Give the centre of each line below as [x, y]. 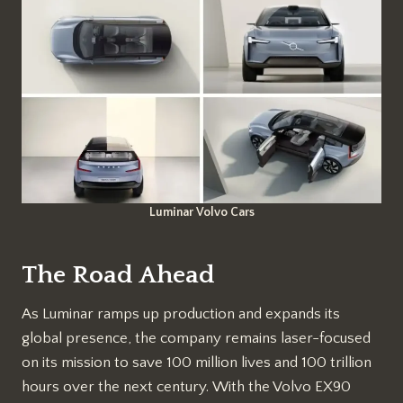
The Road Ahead [118, 275]
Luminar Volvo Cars [201, 213]
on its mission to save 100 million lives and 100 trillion [197, 363]
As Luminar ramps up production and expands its [181, 314]
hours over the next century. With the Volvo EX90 [186, 387]
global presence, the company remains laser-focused [196, 339]
